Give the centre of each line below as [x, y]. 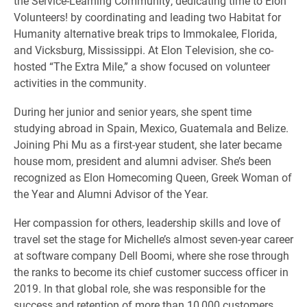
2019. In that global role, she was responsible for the [139, 288]
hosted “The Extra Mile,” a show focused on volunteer [142, 66]
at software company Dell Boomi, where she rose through [151, 256]
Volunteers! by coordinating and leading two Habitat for [147, 17]
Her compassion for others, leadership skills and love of [147, 223]
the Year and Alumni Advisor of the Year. [111, 194]
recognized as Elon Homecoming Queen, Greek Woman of [153, 177]
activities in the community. [80, 83]
